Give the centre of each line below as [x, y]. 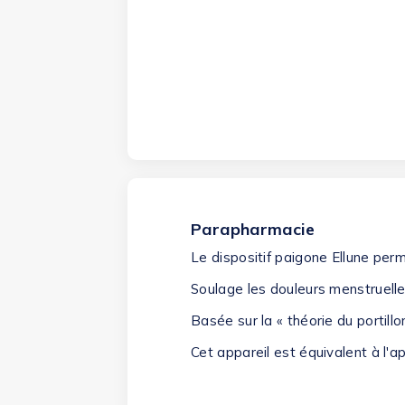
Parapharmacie [253, 229]
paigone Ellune [322, 257]
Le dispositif [233, 257]
